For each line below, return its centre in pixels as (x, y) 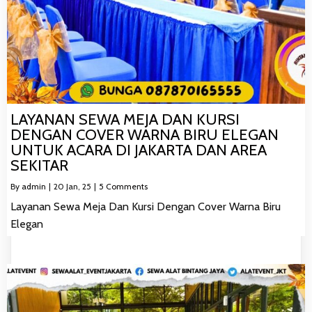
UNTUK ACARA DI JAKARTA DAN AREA (139, 150)
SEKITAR (39, 166)
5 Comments (123, 187)
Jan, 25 (79, 187)
